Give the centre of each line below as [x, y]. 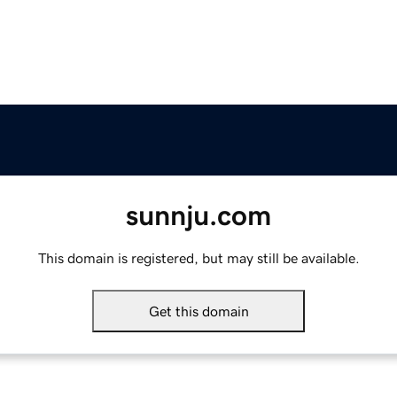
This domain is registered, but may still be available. [198, 258]
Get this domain [198, 311]
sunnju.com [198, 216]
